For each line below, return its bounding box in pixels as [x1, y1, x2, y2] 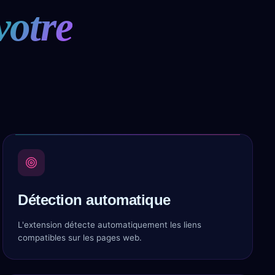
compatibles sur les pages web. [18, 233, 142, 242]
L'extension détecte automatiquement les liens [18, 220, 201, 230]
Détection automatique [18, 192, 171, 208]
